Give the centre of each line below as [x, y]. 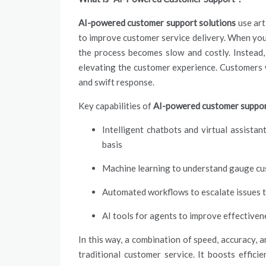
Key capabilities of [116, 106]
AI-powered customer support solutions [157, 23]
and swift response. [116, 82]
